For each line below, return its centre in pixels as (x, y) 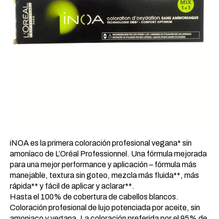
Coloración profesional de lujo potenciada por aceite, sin (105, 208)
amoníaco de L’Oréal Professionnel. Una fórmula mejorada (108, 154)
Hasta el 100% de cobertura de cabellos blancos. (94, 197)
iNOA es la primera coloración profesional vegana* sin (101, 143)
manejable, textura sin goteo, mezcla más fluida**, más (104, 175)
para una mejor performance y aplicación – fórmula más (103, 164)
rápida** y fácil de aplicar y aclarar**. (72, 186)
